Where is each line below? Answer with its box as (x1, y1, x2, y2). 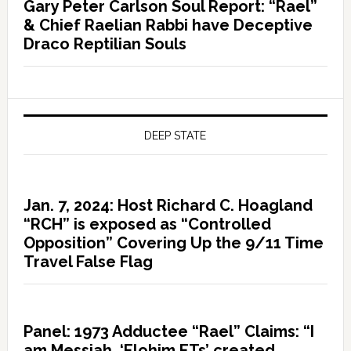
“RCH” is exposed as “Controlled (23, 214, 271, 233)
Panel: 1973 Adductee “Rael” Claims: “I (23, 321, 314, 341)
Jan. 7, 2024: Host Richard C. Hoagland (23, 195, 313, 215)
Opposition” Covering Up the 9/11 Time (23, 233, 324, 252)
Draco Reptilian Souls (23, 34, 186, 53)
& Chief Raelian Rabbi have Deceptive (23, 15, 313, 34)
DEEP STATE (144, 128, 207, 142)
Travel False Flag (23, 251, 153, 271)
